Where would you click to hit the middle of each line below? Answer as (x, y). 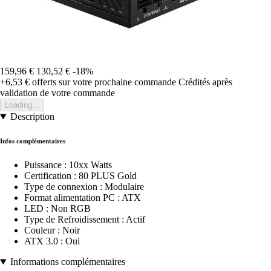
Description (32, 117)
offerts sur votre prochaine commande (103, 82)
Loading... (22, 105)
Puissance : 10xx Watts (68, 165)
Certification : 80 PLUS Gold (80, 176)
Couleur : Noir (52, 230)
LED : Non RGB (57, 209)
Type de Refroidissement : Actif (85, 220)
